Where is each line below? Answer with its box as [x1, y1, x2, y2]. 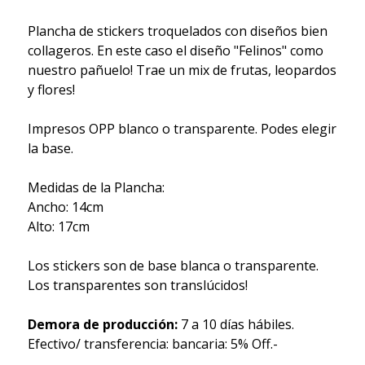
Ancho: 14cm [27, 197, 103, 216]
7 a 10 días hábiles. [177, 314, 294, 333]
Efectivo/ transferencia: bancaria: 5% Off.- [27, 334, 278, 353]
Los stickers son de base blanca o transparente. [27, 256, 319, 275]
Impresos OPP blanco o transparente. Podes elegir [27, 119, 336, 138]
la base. [27, 139, 77, 157]
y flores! [27, 80, 75, 99]
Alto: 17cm [27, 217, 90, 235]
